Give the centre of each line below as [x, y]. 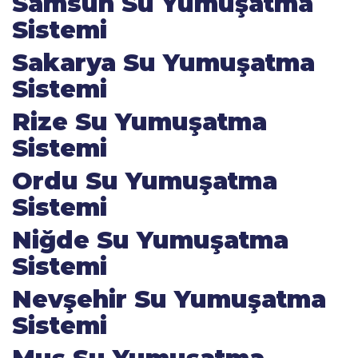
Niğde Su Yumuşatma [150, 240]
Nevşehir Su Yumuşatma [169, 299]
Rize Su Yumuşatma [139, 122]
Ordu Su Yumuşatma [145, 181]
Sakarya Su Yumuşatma [163, 63]
